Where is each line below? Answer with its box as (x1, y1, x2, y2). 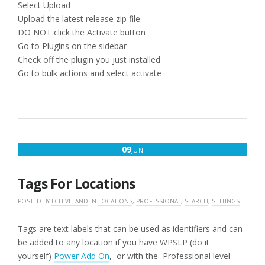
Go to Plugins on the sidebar (18, 40, 127, 52)
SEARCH (185, 197, 208, 206)
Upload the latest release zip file (18, 13, 140, 25)
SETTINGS (212, 197, 240, 206)
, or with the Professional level (109, 250, 230, 262)
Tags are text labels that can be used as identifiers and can (18, 223, 243, 235)
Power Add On (54, 250, 109, 262)
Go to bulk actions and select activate (18, 67, 161, 79)
